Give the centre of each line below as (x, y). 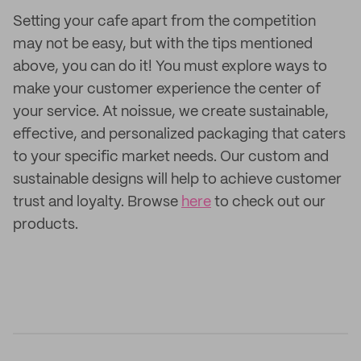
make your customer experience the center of (167, 89)
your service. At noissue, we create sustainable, (171, 112)
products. (46, 225)
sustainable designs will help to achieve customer (177, 180)
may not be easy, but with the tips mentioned (163, 44)
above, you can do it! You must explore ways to (170, 67)
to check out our (268, 202)
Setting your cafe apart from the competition (164, 22)
